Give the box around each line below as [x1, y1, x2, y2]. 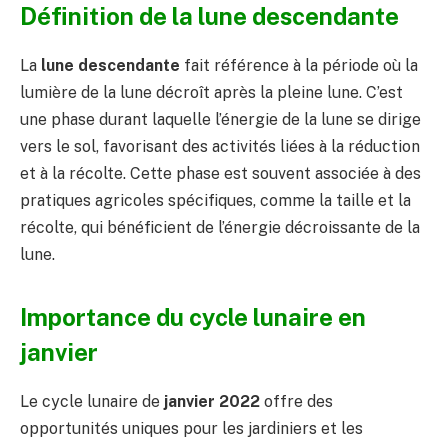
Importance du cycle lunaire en [20, 303, 366, 331]
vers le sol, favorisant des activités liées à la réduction [20, 136, 420, 156]
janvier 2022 [164, 391, 260, 411]
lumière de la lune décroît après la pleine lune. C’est [20, 82, 403, 102]
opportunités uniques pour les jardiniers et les [20, 418, 363, 438]
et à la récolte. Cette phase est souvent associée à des [20, 163, 421, 183]
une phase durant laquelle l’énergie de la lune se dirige [20, 109, 421, 129]
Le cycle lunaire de [20, 391, 164, 411]
